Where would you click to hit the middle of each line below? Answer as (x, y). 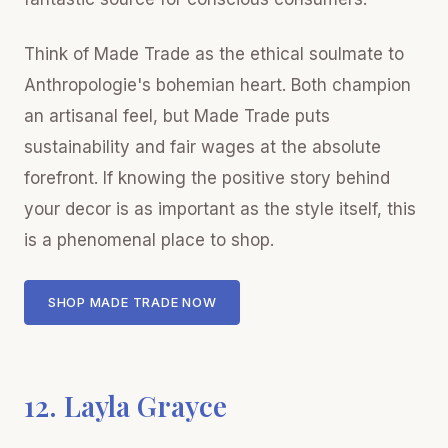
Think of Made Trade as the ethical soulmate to (214, 53)
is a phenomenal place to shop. (149, 239)
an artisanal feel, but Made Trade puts (177, 115)
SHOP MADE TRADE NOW (132, 302)
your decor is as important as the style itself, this (220, 208)
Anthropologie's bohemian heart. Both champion (217, 84)
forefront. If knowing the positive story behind (207, 177)
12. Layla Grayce (125, 405)
